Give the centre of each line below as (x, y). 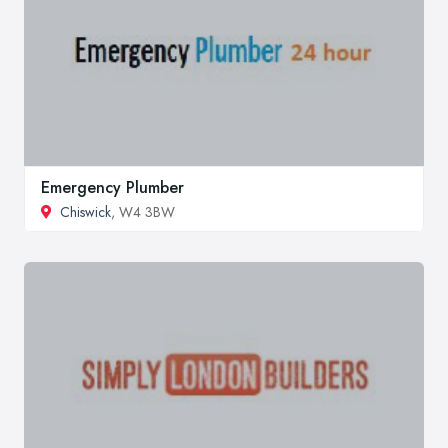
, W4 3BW (143, 212)
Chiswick (85, 212)
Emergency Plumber (112, 188)
